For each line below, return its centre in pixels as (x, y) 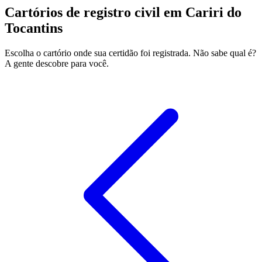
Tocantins (34, 28)
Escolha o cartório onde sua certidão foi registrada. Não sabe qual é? (130, 53)
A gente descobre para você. (57, 64)
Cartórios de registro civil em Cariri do (123, 13)
